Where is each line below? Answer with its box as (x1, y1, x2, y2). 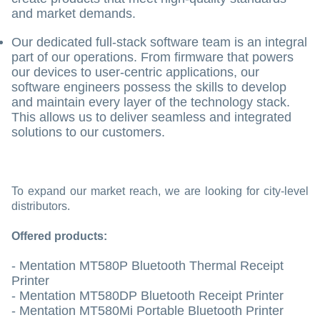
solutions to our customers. (11, 125, 165, 140)
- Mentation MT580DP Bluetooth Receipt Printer (11, 289, 284, 304)
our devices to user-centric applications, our (11, 65, 259, 80)
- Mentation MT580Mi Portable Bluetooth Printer (11, 304, 284, 319)
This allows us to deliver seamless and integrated (11, 110, 291, 125)
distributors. (11, 200, 70, 213)
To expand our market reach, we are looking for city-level (11, 185, 309, 198)
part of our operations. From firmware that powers (11, 50, 294, 65)
